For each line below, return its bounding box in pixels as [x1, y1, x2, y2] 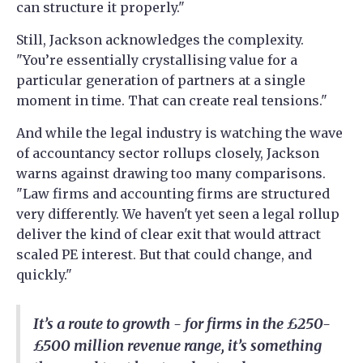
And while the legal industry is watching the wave [16, 125, 343, 142]
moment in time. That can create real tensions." [16, 92, 327, 109]
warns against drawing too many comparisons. [16, 165, 326, 182]
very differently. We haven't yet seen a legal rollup [16, 206, 340, 223]
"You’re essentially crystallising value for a [16, 52, 297, 69]
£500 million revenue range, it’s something [33, 336, 322, 356]
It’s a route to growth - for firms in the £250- [33, 314, 331, 334]
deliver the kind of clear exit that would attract [16, 226, 321, 243]
